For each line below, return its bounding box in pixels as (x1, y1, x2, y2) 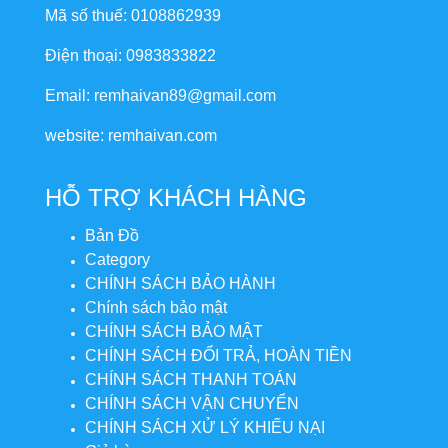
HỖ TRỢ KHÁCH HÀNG (45, 183, 307, 211)
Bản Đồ (85, 226, 139, 244)
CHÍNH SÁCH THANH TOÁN (85, 370, 297, 388)
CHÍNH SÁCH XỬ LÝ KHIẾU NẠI (85, 418, 325, 436)
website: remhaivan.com (45, 126, 217, 144)
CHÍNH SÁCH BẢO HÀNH (85, 274, 276, 292)
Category (85, 250, 150, 268)
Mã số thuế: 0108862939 (45, 6, 221, 24)
